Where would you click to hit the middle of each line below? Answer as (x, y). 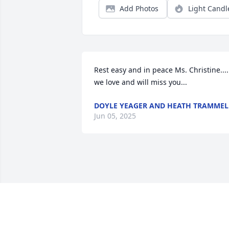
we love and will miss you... (141, 82)
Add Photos (139, 9)
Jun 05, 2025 (115, 116)
